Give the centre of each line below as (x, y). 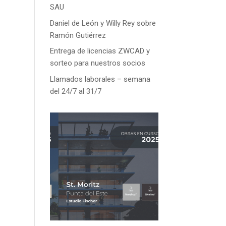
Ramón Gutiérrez (78, 35)
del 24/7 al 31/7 (75, 91)
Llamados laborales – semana (100, 79)
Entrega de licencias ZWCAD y (100, 51)
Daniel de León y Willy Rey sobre (103, 23)
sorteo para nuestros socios (97, 63)
